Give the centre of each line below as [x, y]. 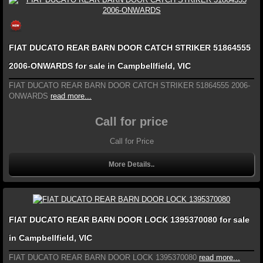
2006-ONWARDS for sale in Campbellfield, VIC [100, 66]
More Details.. [131, 165]
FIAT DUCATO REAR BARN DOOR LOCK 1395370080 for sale [129, 219]
